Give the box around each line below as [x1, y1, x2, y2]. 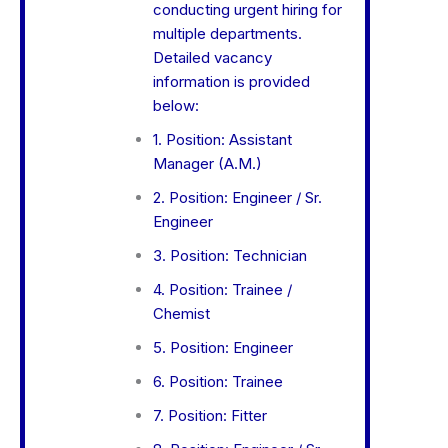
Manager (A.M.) [152, 154, 262, 174]
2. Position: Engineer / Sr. [152, 188, 322, 208]
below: [152, 96, 199, 116]
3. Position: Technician [152, 246, 307, 266]
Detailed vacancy [152, 48, 272, 68]
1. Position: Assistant [152, 130, 292, 150]
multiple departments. [152, 24, 302, 44]
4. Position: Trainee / [152, 280, 292, 300]
